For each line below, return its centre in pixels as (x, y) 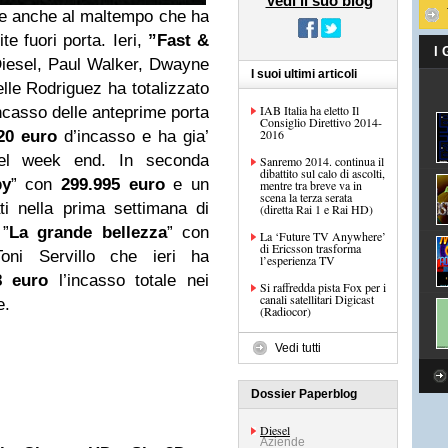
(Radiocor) (285, 311)
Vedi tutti (298, 348)
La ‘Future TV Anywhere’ (323, 236)
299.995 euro (113, 184)
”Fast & (178, 40)
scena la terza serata (306, 197)
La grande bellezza (87, 232)
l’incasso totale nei (134, 280)
